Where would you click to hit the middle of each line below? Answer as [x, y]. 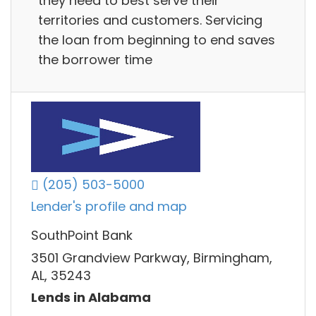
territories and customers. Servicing [150, 20]
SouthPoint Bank [82, 236]
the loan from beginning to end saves [157, 39]
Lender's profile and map [109, 207]
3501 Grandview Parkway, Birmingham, [152, 257]
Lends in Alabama [91, 298]
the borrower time [95, 59]
